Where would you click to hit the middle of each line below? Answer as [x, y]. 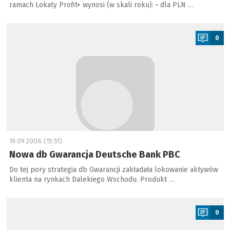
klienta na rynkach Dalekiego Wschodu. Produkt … [92, 179]
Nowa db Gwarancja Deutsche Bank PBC [94, 155]
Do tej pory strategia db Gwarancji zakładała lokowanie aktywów [113, 170]
